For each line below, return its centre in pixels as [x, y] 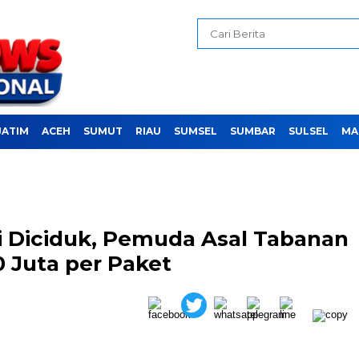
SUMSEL [196, 131]
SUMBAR [253, 131]
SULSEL [309, 131]
